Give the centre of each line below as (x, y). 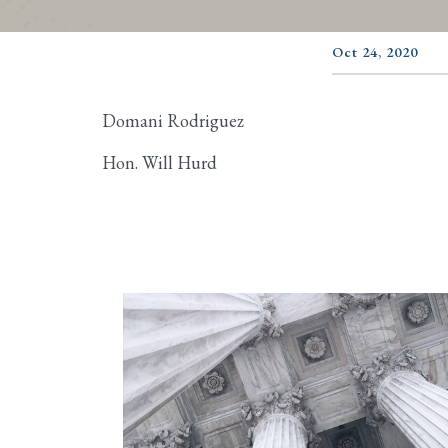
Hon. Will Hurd (159, 162)
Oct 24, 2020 (375, 52)
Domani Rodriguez (173, 120)
